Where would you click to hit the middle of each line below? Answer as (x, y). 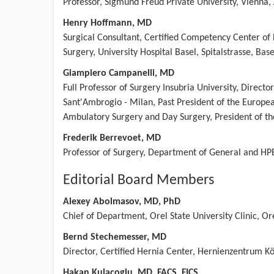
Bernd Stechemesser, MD (115, 237)
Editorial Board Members (139, 180)
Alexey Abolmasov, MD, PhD (122, 202)
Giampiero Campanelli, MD (119, 73)
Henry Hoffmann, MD (107, 23)
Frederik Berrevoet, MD (112, 138)
